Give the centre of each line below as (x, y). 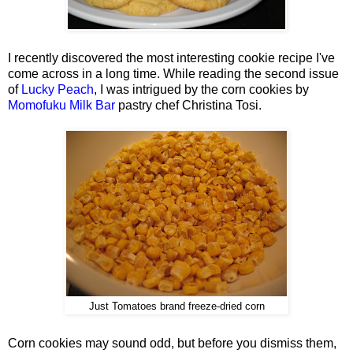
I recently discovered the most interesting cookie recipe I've (171, 58)
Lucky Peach (58, 89)
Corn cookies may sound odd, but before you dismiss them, (172, 344)
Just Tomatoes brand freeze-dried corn (176, 306)
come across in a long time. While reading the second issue (173, 73)
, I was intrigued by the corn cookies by (201, 89)
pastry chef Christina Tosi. (188, 105)
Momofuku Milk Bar (61, 105)
